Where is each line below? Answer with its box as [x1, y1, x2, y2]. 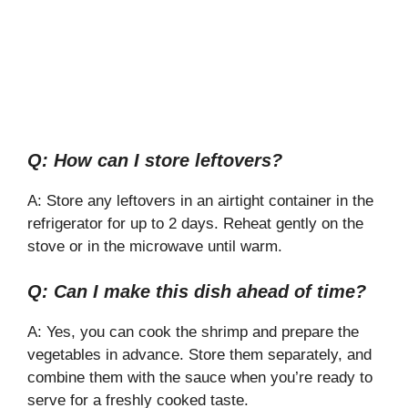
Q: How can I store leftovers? [27, 149, 282, 170]
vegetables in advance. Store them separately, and [27, 346, 372, 364]
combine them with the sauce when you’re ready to [27, 369, 372, 387]
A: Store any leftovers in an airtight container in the [27, 191, 373, 209]
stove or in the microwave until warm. [27, 237, 282, 255]
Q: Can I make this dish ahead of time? [27, 281, 366, 302]
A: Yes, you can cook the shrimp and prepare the [27, 323, 359, 342]
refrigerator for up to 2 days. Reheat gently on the [27, 214, 363, 232]
